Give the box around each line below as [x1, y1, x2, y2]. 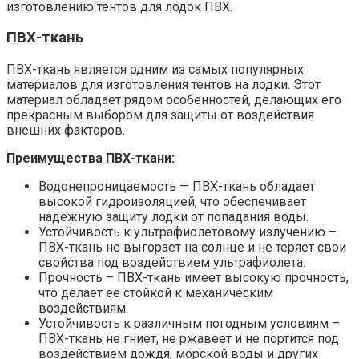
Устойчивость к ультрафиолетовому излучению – [38, 224, 337, 240]
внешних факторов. [6, 123, 125, 139]
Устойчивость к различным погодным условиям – [38, 316, 340, 332]
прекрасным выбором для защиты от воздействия [6, 107, 314, 123]
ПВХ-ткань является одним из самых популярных [6, 62, 304, 78]
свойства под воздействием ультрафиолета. [38, 255, 305, 271]
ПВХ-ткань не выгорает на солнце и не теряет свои [38, 240, 346, 256]
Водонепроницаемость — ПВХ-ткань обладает [38, 179, 315, 195]
